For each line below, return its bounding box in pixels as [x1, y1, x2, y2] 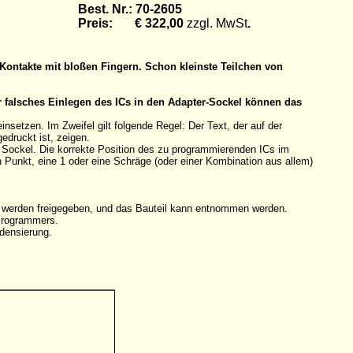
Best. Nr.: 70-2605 [78, 2, 182, 16]
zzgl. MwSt [187, 17, 247, 30]
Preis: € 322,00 [78, 17, 187, 30]
